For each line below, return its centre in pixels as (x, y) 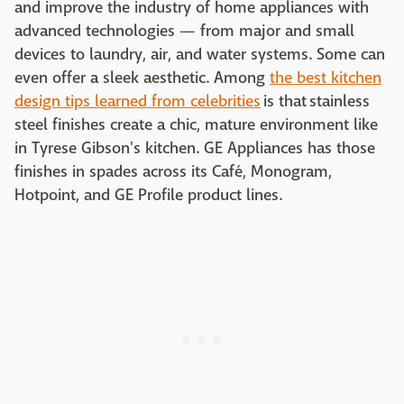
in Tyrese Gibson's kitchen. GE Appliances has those (195, 149)
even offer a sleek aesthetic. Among (142, 78)
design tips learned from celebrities (138, 102)
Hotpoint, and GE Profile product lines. (148, 196)
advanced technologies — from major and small (184, 32)
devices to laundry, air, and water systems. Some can (200, 55)
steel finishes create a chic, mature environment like (196, 125)
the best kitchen (326, 78)
